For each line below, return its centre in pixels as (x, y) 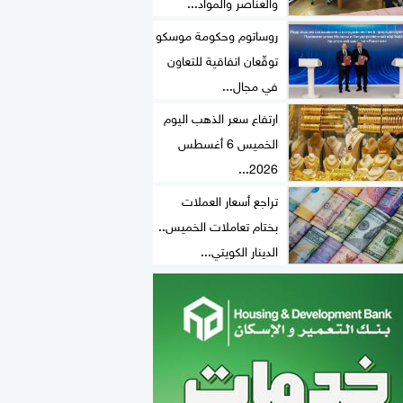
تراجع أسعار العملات (230, 200)
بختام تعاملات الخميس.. (218, 225)
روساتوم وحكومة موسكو (217, 34)
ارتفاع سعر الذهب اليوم (221, 117)
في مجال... (250, 85)
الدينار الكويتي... (239, 250)
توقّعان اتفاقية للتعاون (223, 59)
